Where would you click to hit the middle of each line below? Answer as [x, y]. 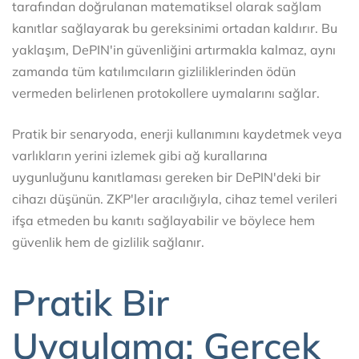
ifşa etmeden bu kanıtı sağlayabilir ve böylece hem [163, 221]
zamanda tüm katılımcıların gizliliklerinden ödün [154, 72]
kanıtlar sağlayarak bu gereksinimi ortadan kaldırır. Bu [175, 28]
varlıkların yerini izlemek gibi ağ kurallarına [140, 156]
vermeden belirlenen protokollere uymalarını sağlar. [166, 93]
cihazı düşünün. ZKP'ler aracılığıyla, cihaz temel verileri [175, 199]
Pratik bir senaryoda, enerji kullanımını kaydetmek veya [177, 134]
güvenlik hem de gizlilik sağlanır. [108, 242]
